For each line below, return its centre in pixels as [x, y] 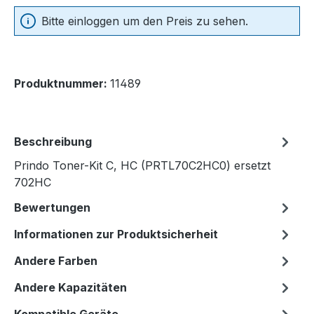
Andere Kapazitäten [70, 288]
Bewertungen [52, 208]
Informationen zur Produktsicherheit [116, 234]
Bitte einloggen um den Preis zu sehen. [145, 21]
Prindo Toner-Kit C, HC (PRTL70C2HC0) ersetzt [142, 166]
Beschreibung [53, 142]
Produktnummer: [62, 84]
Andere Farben [56, 261]
